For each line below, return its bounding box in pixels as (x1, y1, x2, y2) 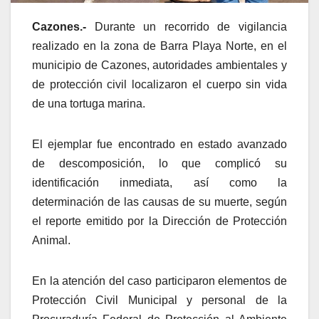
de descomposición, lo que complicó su (32, 157, 287, 170)
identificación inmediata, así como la (32, 177, 287, 189)
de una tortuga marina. (32, 98, 145, 110)
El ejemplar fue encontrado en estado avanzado (32, 138, 287, 151)
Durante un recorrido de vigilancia (86, 21, 287, 33)
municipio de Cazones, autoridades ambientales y (32, 59, 287, 72)
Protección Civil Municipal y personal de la (32, 294, 287, 307)
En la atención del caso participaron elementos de (32, 275, 287, 288)
